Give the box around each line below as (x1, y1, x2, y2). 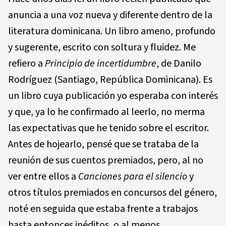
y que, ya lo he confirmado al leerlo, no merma (8, 104, 205, 119)
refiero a (8, 56, 45, 71)
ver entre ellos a (8, 169, 78, 184)
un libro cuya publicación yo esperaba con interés (8, 88, 218, 103)
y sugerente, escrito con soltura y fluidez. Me (8, 40, 196, 54)
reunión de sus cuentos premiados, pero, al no (8, 153, 203, 167)
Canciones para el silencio (78, 169, 189, 184)
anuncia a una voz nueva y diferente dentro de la (8, 8, 212, 22)
